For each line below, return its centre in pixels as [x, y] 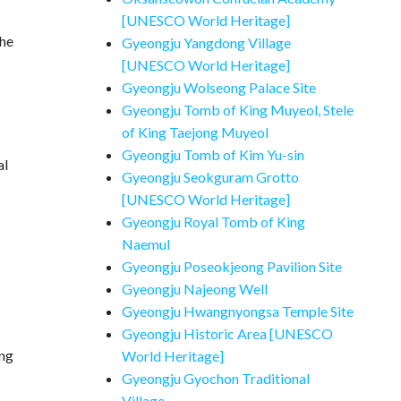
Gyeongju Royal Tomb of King [213, 222]
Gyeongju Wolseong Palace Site [219, 87]
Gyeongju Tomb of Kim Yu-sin [213, 154]
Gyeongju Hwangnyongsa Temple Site [238, 311]
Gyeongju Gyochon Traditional [216, 378]
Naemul [146, 244]
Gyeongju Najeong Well [195, 289]
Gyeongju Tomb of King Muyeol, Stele [238, 110]
